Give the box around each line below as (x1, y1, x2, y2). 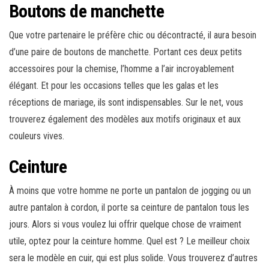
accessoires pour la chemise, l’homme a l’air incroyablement (9, 63, 234, 75)
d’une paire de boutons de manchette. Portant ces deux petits (9, 46, 242, 58)
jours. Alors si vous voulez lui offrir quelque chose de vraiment (9, 219, 241, 231)
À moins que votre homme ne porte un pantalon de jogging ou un (9, 185, 251, 197)
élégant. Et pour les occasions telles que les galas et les (9, 80, 219, 92)
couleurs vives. (9, 130, 64, 142)
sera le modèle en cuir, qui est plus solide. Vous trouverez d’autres (9, 252, 258, 264)
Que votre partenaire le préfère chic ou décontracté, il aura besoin (9, 29, 256, 41)
